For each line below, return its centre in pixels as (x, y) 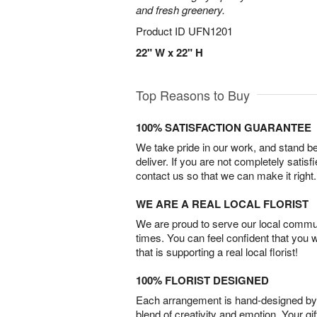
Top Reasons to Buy (193, 95)
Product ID (162, 31)
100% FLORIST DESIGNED (202, 280)
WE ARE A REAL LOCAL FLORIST (222, 204)
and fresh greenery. (180, 10)
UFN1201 (211, 31)
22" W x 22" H (169, 52)
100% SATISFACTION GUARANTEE (224, 127)
